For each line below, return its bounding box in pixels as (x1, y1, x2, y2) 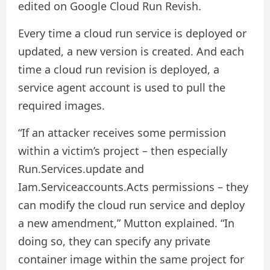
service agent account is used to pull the (18, 80, 225, 95)
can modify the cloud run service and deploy (18, 197, 245, 212)
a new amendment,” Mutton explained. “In (18, 215, 234, 230)
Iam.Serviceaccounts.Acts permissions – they (18, 179, 248, 194)
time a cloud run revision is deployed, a (18, 61, 219, 77)
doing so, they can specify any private (18, 233, 210, 248)
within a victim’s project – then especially (18, 143, 227, 158)
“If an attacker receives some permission (18, 125, 226, 140)
